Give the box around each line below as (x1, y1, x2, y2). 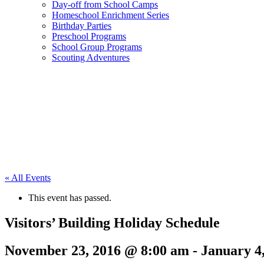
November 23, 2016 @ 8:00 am (5, 242, 189, 258)
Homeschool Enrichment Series (52, 10, 169, 20)
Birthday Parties (52, 21, 111, 31)
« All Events (5, 173, 51, 183)
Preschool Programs (52, 31, 126, 41)
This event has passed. (28, 193, 111, 203)
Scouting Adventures (52, 52, 130, 62)
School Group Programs (52, 42, 142, 52)
